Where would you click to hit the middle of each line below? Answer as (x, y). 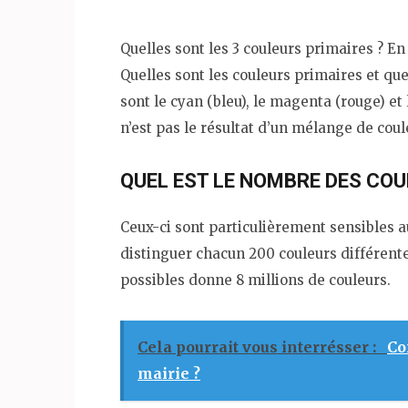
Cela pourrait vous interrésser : (259, 347)
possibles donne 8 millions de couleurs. (255, 280)
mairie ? (169, 373)
